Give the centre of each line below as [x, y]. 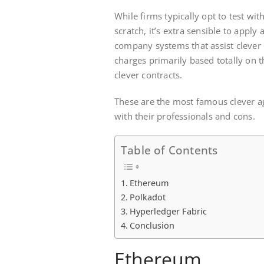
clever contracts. [148, 75]
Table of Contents [169, 150]
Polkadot [147, 197]
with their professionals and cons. [185, 116]
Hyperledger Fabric [168, 212]
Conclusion [152, 226]
